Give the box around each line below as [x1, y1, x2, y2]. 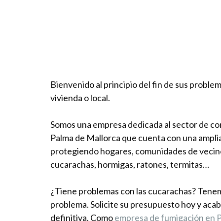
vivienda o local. [50, 92, 110, 103]
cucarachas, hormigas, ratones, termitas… [50, 158, 209, 170]
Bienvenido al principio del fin [50, 78, 162, 90]
